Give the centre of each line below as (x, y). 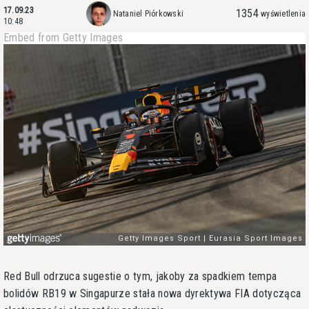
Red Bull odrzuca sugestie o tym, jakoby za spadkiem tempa (140, 276)
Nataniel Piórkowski (148, 14)
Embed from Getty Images (63, 38)
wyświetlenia (283, 14)
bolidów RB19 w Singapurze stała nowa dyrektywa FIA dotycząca (152, 293)
